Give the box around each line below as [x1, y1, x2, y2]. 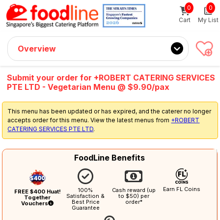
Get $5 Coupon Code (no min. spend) [20, 6, 131, 13]
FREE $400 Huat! [14, 188, 61, 195]
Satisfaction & [66, 192, 105, 200]
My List [198, 16, 219, 24]
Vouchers [21, 199, 49, 207]
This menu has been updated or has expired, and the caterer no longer [7, 108, 212, 115]
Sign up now [144, 5, 187, 13]
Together [24, 193, 51, 201]
